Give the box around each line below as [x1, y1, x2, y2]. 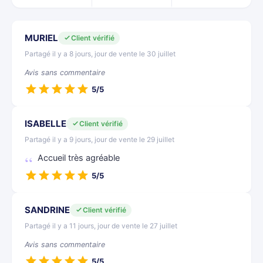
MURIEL [25, 32, 58, 43]
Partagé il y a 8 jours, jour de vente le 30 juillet [25, 49, 176, 58]
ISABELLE [25, 118, 66, 129]
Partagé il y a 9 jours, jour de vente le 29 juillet [25, 135, 174, 144]
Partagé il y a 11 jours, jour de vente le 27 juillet [25, 221, 177, 230]
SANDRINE [25, 204, 70, 215]
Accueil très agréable [38, 153, 120, 163]
